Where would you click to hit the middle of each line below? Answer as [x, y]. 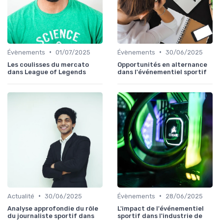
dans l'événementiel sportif [162, 72]
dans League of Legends [47, 72]
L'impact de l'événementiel [161, 208]
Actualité [21, 196]
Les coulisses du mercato [48, 64]
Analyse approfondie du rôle [53, 208]
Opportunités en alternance [162, 64]
